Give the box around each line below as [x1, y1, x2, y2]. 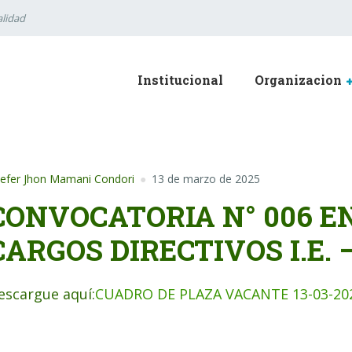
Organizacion [255, 71, 342, 88]
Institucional [137, 71, 223, 88]
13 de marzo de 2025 [152, 171, 260, 186]
